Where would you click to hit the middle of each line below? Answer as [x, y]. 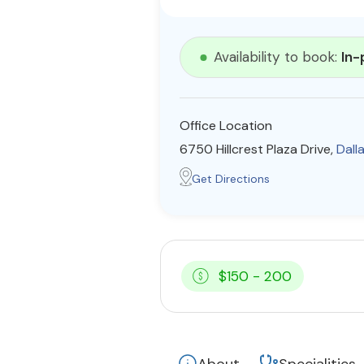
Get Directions [231, 179]
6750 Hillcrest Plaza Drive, [258, 149]
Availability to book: [277, 57]
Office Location [226, 126]
